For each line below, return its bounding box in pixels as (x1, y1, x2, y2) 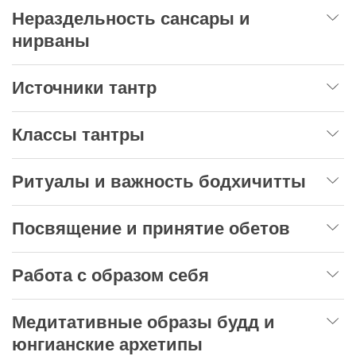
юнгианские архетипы (12, 334, 207, 354)
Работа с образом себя (12, 265, 209, 285)
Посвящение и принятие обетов (12, 218, 295, 238)
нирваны (12, 30, 95, 51)
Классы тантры (12, 124, 145, 145)
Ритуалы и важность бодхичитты (12, 171, 306, 192)
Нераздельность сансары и (12, 8, 250, 29)
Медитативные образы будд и (12, 311, 275, 332)
